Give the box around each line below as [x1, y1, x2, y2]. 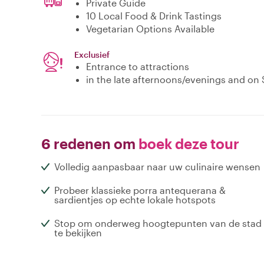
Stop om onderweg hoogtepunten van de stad [54, 217, 262, 229]
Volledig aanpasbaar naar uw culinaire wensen [54, 161, 260, 173]
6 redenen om [41, 135, 136, 153]
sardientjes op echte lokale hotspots [54, 194, 216, 206]
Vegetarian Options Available [86, 23, 214, 35]
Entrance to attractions [86, 61, 189, 72]
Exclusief [74, 49, 110, 60]
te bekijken [54, 227, 102, 239]
